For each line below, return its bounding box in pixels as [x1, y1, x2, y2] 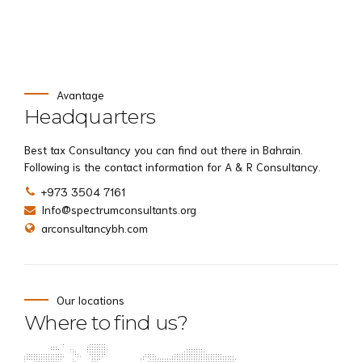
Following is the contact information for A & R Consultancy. [24, 159, 321, 175]
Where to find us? [24, 309, 188, 335]
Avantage [57, 86, 104, 102]
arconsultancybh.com [41, 220, 148, 235]
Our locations [57, 293, 124, 308]
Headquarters [24, 104, 155, 129]
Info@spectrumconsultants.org [41, 202, 196, 217]
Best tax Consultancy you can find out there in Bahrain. [24, 142, 303, 158]
